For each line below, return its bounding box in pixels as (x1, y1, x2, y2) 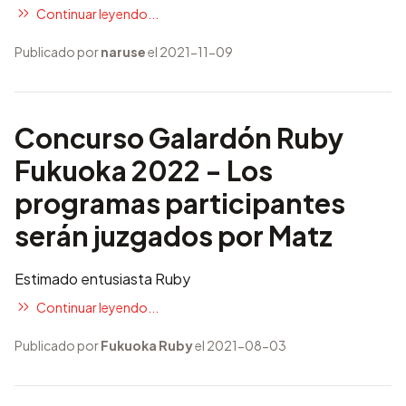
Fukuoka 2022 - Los (14, 153, 273, 188)
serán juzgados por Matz (14, 218, 333, 253)
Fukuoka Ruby (101, 337, 193, 353)
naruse (101, 43, 146, 60)
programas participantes (14, 186, 345, 220)
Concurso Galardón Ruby (14, 121, 343, 155)
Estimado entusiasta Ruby (14, 269, 190, 288)
